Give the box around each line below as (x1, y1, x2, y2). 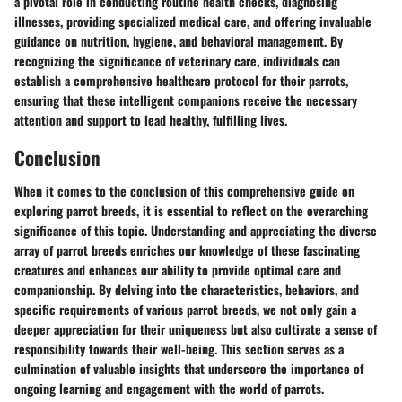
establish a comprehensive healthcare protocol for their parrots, (14, 70, 348, 90)
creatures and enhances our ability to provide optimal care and (14, 260, 341, 280)
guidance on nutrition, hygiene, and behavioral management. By (14, 31, 343, 50)
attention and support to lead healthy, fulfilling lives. (14, 109, 287, 129)
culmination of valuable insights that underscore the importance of (14, 359, 363, 379)
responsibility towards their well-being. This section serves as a (14, 339, 344, 359)
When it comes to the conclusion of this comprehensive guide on (14, 181, 354, 201)
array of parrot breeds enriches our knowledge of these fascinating (14, 240, 360, 260)
